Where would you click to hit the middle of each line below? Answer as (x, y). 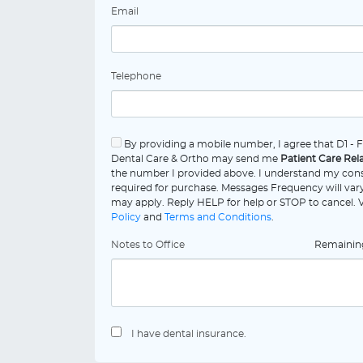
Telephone (136, 76)
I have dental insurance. (189, 334)
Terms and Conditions (218, 217)
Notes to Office (148, 245)
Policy (126, 217)
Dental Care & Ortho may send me (196, 159)
